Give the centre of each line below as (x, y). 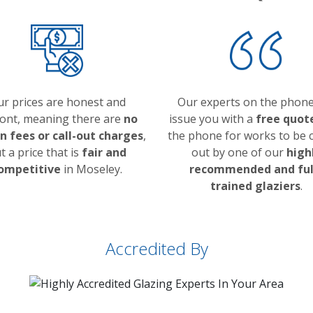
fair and (104, 152)
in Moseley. (92, 169)
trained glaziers (255, 186)
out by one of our (239, 152)
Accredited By (156, 248)
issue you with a (212, 119)
